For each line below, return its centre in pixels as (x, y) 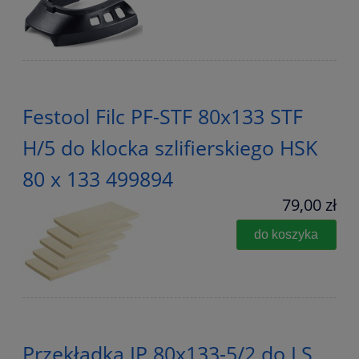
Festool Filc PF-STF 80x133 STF (163, 117)
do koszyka (286, 234)
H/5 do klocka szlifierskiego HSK (170, 148)
